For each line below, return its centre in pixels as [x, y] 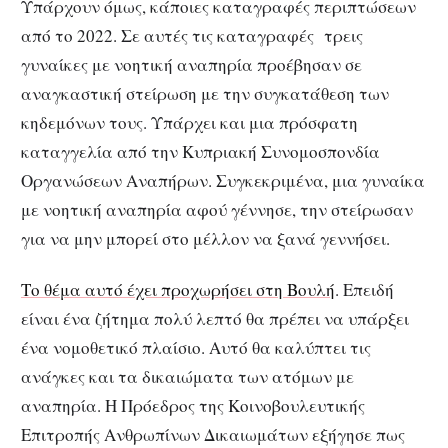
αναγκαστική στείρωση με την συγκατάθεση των [205, 94]
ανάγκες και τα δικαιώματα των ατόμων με [187, 377]
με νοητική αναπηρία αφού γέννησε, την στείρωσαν [217, 210]
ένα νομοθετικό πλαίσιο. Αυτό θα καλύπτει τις [196, 348]
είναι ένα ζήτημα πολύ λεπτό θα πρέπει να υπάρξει [215, 319]
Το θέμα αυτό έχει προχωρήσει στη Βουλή [178, 290]
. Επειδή [364, 290]
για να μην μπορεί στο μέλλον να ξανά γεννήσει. [205, 239]
